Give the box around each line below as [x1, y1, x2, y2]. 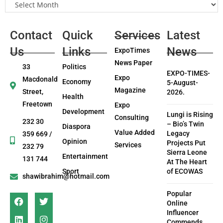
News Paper [114, 59, 152, 67]
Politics [62, 63, 86, 71]
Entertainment [62, 152, 108, 161]
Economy [62, 78, 91, 86]
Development [62, 108, 105, 116]
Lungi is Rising [166, 111, 213, 119]
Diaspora [62, 122, 91, 131]
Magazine [114, 86, 146, 95]
